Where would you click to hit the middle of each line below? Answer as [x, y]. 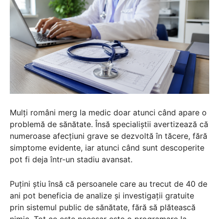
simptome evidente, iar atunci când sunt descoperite [107, 147]
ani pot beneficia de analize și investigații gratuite [102, 195]
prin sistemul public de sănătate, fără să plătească [103, 207]
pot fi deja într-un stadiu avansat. [71, 159]
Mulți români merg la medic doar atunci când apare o [108, 112]
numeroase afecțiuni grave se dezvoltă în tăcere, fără [109, 136]
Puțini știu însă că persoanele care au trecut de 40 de [109, 184]
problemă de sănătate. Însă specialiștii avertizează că [109, 124]
